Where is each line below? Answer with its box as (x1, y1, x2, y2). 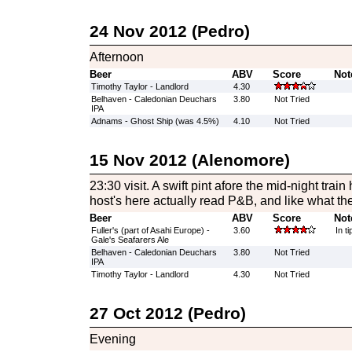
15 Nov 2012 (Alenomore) (89, 151, 290, 169)
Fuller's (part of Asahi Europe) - (90, 225, 210, 235)
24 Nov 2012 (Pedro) (89, 22, 250, 40)
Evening (89, 332, 136, 346)
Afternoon (89, 49, 144, 64)
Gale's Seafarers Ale (90, 235, 169, 244)
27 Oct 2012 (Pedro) (89, 304, 246, 322)
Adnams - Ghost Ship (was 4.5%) (90, 116, 219, 126)
